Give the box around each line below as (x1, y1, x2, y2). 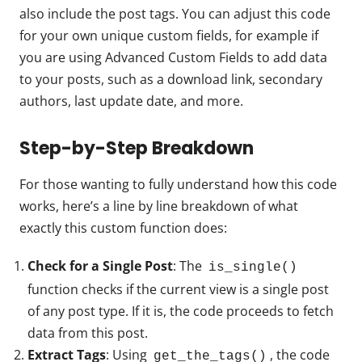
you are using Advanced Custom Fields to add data (19, 48, 327, 66)
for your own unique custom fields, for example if (19, 26, 318, 44)
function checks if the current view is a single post (27, 280, 329, 298)
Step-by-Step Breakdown (19, 135, 254, 161)
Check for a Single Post (27, 256, 173, 275)
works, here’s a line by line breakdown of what (19, 196, 298, 215)
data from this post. (27, 323, 148, 342)
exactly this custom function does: (19, 218, 227, 237)
